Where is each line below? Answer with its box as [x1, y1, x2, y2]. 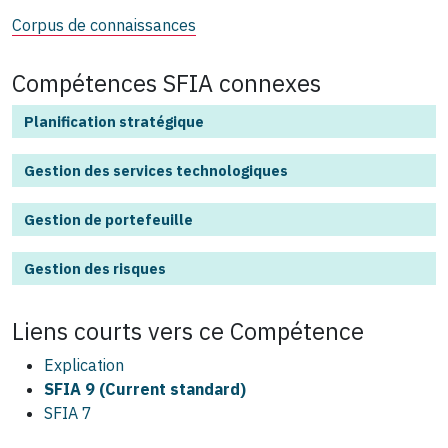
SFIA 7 [44, 403, 92, 424]
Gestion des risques [24, 259, 166, 279]
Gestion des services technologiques [24, 161, 288, 181]
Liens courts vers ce [12, 316, 230, 347]
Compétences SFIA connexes [12, 68, 321, 99]
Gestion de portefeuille [24, 210, 193, 230]
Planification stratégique [24, 112, 204, 132]
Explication [44, 355, 124, 376]
